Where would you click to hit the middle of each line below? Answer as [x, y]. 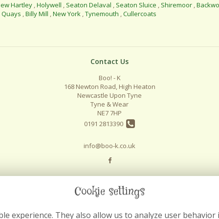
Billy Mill [37, 14]
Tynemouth [102, 14]
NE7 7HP [109, 113]
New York [67, 14]
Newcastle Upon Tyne [109, 95]
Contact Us [109, 61]
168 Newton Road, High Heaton [109, 87]
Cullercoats [140, 14]
